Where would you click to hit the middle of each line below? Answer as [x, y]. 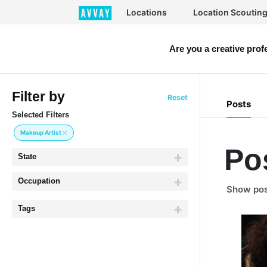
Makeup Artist [41, 132]
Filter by [38, 97]
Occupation [39, 181]
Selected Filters [41, 115]
